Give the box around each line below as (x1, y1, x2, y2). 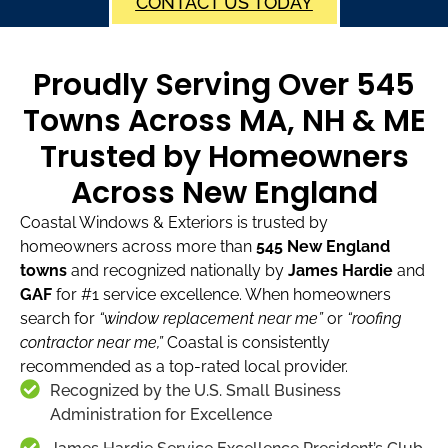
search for (20, 308, 99, 328)
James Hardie (288, 260, 393, 280)
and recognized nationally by (67, 260, 288, 280)
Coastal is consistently (163, 332, 330, 352)
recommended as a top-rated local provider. (20, 356, 348, 376)
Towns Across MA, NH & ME (22, 99, 426, 142)
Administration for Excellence (50, 404, 272, 424)
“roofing (347, 308, 401, 328)
